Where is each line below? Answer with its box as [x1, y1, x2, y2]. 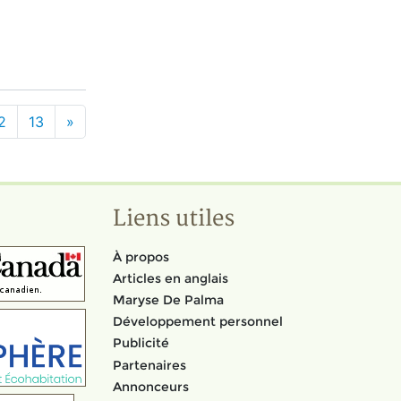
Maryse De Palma [113, 291, 224, 308]
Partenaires [113, 356, 186, 373]
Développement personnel [113, 313, 283, 330]
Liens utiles [113, 205, 235, 233]
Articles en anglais [113, 269, 228, 286]
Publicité [113, 335, 169, 352]
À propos [113, 248, 169, 265]
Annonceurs [113, 378, 189, 395]
